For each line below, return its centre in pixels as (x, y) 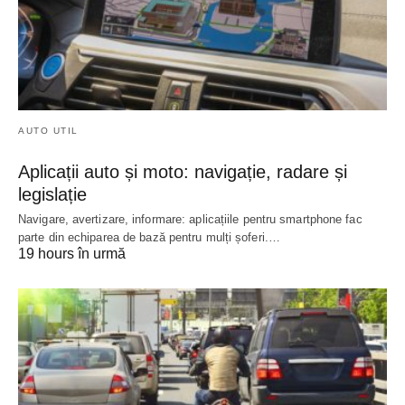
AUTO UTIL (48, 130)
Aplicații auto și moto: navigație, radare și (183, 171)
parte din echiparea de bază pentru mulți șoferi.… (149, 237)
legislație (52, 194)
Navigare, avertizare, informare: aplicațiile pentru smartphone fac (190, 219)
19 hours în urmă (72, 253)
